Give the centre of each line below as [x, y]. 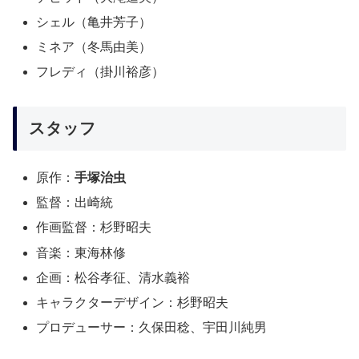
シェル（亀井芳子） [94, 22]
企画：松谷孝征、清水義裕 [113, 277]
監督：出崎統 [75, 203]
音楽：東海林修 [81, 252]
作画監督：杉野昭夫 [94, 228]
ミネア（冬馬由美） [94, 47]
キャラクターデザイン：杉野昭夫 [133, 303]
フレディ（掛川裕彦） [101, 72]
